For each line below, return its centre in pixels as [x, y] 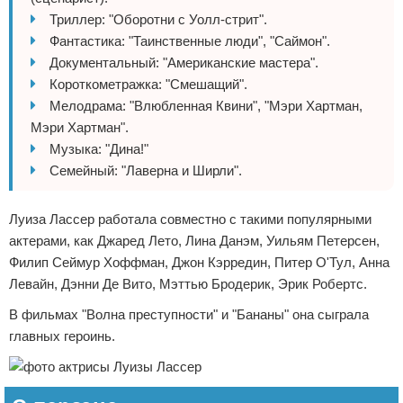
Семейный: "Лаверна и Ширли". [146, 170]
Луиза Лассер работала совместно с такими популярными [190, 219]
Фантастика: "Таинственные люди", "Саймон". [190, 41]
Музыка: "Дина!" [99, 149]
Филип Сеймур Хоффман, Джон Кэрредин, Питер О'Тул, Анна [199, 262]
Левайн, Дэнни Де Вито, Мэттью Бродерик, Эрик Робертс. [188, 284]
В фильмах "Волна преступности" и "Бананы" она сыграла [189, 314]
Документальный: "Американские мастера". [184, 63]
